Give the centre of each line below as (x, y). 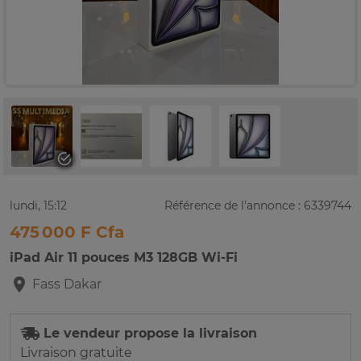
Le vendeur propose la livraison (148, 334)
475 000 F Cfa (67, 232)
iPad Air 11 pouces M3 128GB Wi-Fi (124, 258)
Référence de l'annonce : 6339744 (258, 206)
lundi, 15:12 (38, 206)
